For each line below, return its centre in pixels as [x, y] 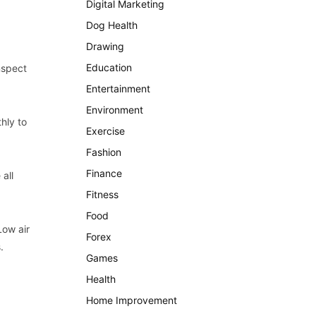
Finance [104, 173]
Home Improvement [132, 300]
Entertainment [118, 89]
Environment [115, 110]
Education [109, 67]
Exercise [105, 131]
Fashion [104, 152]
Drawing [105, 46]
